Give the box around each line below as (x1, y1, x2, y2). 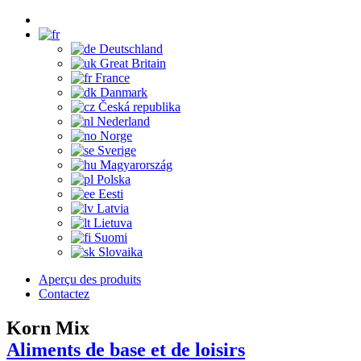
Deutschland (99, 42, 163, 56)
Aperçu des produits (39, 272, 141, 286)
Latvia (97, 201, 129, 215)
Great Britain (100, 56, 166, 70)
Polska (97, 172, 131, 186)
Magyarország (100, 158, 172, 172)
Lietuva (93, 216, 132, 230)
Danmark (100, 85, 147, 99)
